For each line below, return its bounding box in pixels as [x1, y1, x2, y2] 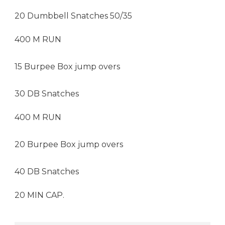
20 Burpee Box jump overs [15, 139, 123, 149]
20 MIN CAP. [15, 190, 64, 200]
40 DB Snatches [15, 166, 79, 176]
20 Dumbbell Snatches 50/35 [15, 11, 132, 21]
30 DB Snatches [15, 88, 79, 98]
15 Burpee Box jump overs [15, 61, 120, 71]
